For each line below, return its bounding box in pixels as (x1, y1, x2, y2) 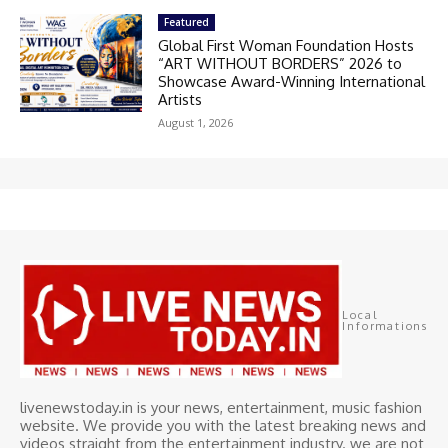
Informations (342, 318, 428, 333)
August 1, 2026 (158, 115, 234, 131)
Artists (158, 90, 203, 110)
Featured (164, 15, 210, 30)
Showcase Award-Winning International (158, 72, 426, 92)
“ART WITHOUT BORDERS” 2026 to (158, 54, 403, 74)
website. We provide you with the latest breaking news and (20, 415, 426, 435)
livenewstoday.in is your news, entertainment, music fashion (20, 397, 422, 417)
